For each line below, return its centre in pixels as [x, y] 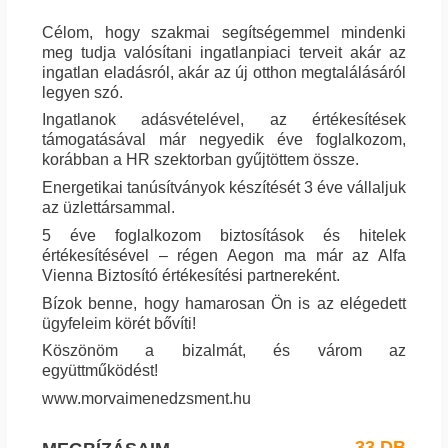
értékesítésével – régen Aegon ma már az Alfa [224, 255]
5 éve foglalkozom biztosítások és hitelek [224, 235]
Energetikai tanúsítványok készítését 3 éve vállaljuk [224, 188]
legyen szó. [84, 92]
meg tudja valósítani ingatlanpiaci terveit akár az [224, 52]
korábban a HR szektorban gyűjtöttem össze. [200, 160]
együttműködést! [100, 371]
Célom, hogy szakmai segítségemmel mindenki [224, 32]
